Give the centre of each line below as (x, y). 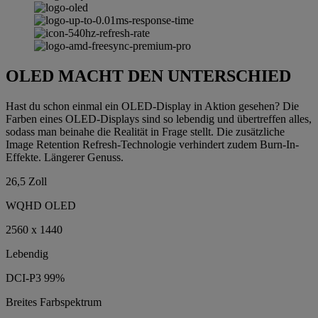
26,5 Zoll (26, 181)
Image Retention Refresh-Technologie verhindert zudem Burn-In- (152, 144)
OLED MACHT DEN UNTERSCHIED (148, 76)
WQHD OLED (41, 205)
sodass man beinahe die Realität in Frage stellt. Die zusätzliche (145, 131)
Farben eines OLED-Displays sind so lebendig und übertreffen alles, (159, 119)
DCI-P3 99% (35, 278)
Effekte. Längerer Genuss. (65, 157)
